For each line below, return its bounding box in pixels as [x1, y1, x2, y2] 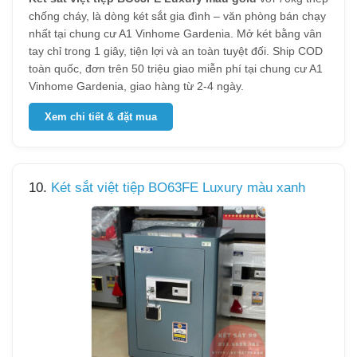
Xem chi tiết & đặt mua [45, 111, 157, 123]
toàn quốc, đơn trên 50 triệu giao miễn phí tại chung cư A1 [29, 62, 323, 75]
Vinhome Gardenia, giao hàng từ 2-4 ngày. [29, 80, 244, 92]
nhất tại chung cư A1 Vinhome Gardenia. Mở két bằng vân [29, 27, 322, 40]
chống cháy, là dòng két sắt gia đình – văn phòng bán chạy [29, 10, 326, 22]
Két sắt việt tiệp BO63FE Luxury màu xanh [51, 180, 305, 195]
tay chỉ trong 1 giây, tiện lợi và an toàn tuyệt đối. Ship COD [29, 45, 323, 57]
